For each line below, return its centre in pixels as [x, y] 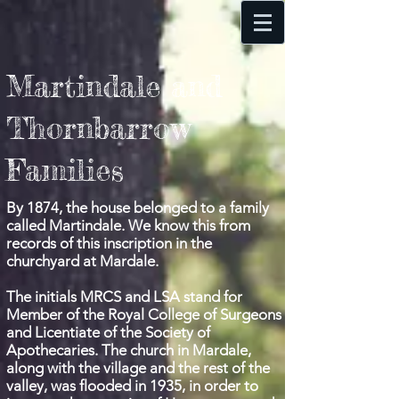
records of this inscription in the [109, 243]
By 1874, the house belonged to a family [138, 208]
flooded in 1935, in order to [169, 386]
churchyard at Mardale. [82, 261]
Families [65, 170]
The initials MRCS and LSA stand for [124, 297]
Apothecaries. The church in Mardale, [129, 350]
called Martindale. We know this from [128, 225]
